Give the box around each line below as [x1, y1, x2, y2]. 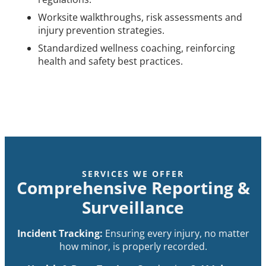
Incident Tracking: [17, 226, 105, 240]
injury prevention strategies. [38, 23, 164, 37]
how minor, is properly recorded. [59, 239, 207, 253]
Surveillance [82, 195, 184, 218]
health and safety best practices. [38, 54, 183, 68]
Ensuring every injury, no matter [104, 226, 249, 240]
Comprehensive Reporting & [16, 176, 250, 199]
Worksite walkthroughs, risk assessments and [38, 10, 242, 24]
